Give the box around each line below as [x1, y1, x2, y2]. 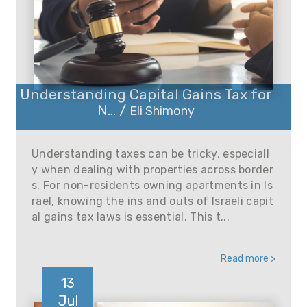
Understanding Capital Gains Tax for [19, 86, 272, 103]
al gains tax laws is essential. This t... [32, 210, 230, 223]
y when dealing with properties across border [32, 163, 274, 176]
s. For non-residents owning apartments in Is [32, 179, 273, 192]
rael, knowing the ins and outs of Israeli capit [32, 195, 274, 208]
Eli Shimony [129, 103, 195, 119]
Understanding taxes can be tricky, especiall [32, 147, 270, 160]
